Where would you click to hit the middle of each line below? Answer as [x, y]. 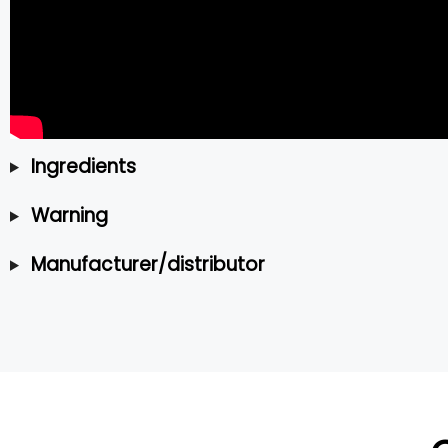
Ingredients [83, 166]
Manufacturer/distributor [147, 264]
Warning [69, 215]
